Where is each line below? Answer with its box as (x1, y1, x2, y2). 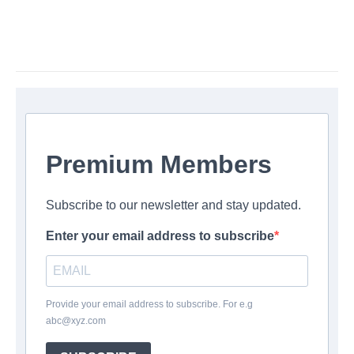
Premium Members (46, 149, 272, 179)
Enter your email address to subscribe (46, 228, 274, 243)
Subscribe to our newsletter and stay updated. (46, 198, 301, 212)
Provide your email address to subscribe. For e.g (46, 298, 253, 310)
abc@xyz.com (46, 314, 106, 326)
